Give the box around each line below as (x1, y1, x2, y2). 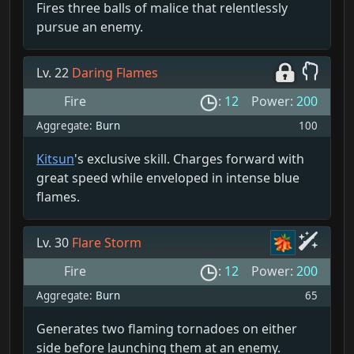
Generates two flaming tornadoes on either (36, 320, 297, 338)
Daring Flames (72, 64, 158, 82)
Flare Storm (72, 234, 141, 252)
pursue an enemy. (36, 18, 143, 36)
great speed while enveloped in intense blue (36, 169, 299, 187)
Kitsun (36, 150, 74, 168)
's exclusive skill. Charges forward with (74, 150, 304, 168)
